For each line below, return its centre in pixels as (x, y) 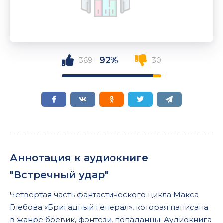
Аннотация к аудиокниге (79, 158)
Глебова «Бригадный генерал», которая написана (109, 207)
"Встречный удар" (59, 175)
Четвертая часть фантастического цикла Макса (104, 194)
